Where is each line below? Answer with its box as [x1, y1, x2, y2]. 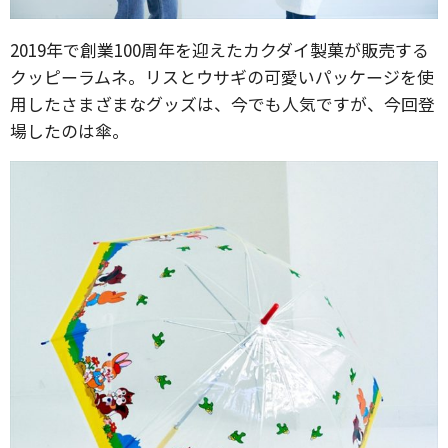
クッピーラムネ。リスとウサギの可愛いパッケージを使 [10, 64, 434, 89]
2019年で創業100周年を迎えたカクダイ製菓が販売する [10, 37, 429, 62]
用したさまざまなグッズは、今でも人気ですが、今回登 [10, 91, 435, 116]
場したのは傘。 [10, 118, 129, 143]
